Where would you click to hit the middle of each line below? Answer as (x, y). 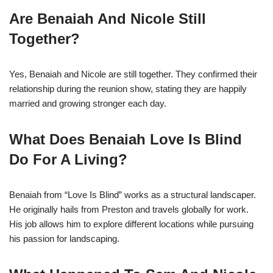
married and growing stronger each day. (88, 103)
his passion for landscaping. (64, 238)
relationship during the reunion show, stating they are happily (128, 88)
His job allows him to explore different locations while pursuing (131, 224)
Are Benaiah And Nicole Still (108, 18)
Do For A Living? (68, 159)
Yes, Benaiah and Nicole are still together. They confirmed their (133, 74)
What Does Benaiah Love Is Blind (126, 139)
